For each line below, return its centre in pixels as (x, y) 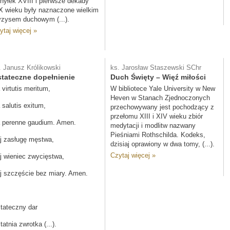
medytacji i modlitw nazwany (153, 126)
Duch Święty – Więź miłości (158, 77)
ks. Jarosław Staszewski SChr (156, 68)
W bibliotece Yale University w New (163, 89)
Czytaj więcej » (133, 155)
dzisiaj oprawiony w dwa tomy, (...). (162, 144)
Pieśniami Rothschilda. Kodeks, (158, 135)
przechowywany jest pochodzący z (162, 107)
